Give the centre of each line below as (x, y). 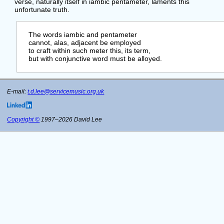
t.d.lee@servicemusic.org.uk (66, 92)
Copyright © (23, 119)
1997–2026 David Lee (71, 119)
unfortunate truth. (42, 10)
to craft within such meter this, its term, (86, 51)
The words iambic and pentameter (79, 35)
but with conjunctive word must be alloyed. (91, 59)
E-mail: (17, 92)
